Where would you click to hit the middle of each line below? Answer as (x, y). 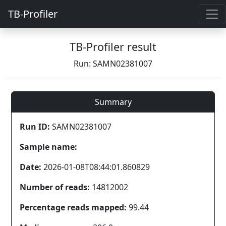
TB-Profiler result (113, 47)
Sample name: (48, 147)
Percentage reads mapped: (73, 207)
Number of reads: (55, 187)
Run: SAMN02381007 (113, 64)
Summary (113, 102)
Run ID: (35, 127)
